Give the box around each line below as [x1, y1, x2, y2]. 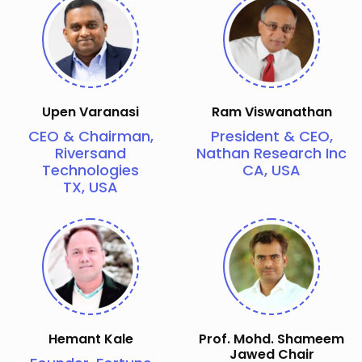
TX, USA [63, 176, 118, 197]
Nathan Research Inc [196, 142, 347, 163]
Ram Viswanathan [211, 102, 332, 121]
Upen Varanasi [42, 102, 139, 121]
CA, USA [242, 159, 301, 180]
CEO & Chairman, [27, 125, 154, 146]
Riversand [55, 142, 126, 163]
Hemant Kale [48, 329, 133, 348]
